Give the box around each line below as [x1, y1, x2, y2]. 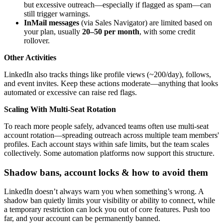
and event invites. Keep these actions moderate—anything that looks [4, 79, 218, 88]
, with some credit [139, 27, 195, 36]
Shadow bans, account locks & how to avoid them [4, 167, 208, 178]
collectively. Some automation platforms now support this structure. [4, 148, 215, 157]
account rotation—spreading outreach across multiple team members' [4, 130, 219, 139]
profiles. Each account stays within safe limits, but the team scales [4, 139, 209, 148]
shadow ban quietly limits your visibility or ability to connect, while [4, 196, 215, 205]
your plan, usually [24, 27, 82, 36]
